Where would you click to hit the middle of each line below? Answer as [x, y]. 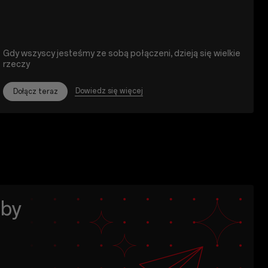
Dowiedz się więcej [109, 91]
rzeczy [17, 64]
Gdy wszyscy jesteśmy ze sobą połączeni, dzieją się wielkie [122, 53]
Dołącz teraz [36, 91]
